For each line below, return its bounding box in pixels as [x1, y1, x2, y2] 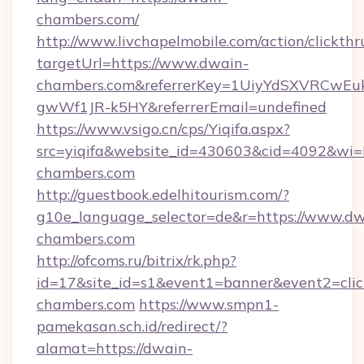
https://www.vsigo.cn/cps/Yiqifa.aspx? [37, 119, 290, 138]
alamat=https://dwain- [37, 339, 193, 357]
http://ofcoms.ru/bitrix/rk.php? [37, 251, 236, 270]
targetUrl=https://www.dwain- [37, 54, 249, 72]
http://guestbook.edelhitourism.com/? [37, 185, 289, 204]
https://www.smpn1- [139, 295, 279, 314]
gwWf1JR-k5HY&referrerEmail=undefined [37, 97, 327, 116]
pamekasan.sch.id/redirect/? [37, 317, 227, 336]
